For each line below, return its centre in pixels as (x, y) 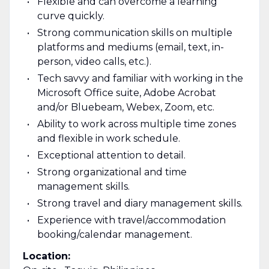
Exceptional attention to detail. (111, 155)
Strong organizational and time (112, 172)
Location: (46, 256)
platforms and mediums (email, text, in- (130, 47)
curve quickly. (71, 16)
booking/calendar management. (114, 234)
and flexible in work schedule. (108, 138)
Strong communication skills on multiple (134, 32)
